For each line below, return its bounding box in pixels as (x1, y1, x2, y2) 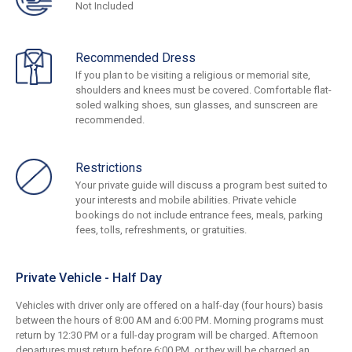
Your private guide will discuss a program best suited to (75, 179, 328, 192)
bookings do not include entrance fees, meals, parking (75, 209, 323, 222)
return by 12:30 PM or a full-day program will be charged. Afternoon (16, 329, 318, 342)
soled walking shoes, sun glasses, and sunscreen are (75, 99, 317, 112)
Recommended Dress (75, 50, 196, 66)
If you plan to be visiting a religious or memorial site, (75, 69, 310, 82)
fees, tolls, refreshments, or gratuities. (75, 224, 247, 236)
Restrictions (75, 160, 142, 176)
